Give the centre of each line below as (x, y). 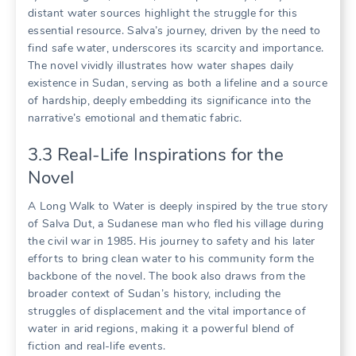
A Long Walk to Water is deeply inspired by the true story (178, 206)
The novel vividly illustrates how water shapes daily (161, 65)
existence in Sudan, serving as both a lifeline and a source (178, 83)
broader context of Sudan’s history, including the (155, 293)
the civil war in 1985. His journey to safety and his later (172, 241)
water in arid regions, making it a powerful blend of (161, 328)
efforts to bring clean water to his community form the (171, 258)
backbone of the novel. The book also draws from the (167, 276)
